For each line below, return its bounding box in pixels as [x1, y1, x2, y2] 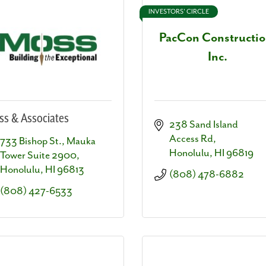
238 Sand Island [169, 118, 238, 131]
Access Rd [169, 132, 213, 145]
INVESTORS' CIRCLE [148, 7, 209, 15]
